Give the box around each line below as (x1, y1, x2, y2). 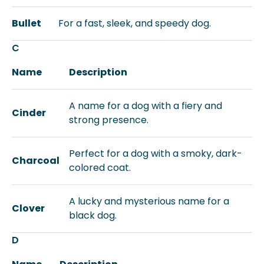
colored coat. (69, 161, 131, 174)
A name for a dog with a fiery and (69, 99, 222, 113)
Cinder (12, 106, 46, 120)
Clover (12, 202, 45, 215)
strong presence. (69, 113, 148, 127)
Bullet (12, 16, 41, 30)
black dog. (69, 209, 117, 222)
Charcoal (12, 154, 60, 167)
